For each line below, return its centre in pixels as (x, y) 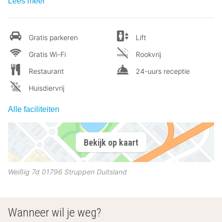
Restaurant (46, 71)
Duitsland (112, 172)
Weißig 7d (24, 172)
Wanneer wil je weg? (55, 213)
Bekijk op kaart (111, 142)
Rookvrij (148, 55)
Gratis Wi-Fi (47, 55)
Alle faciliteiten (34, 110)
